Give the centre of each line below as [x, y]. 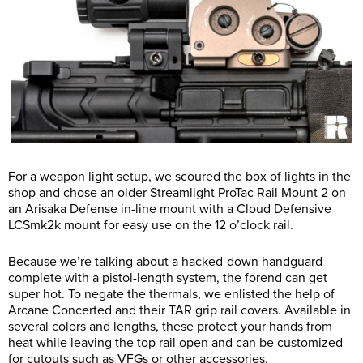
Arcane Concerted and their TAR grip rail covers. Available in [179, 311]
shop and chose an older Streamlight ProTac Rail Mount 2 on [177, 193]
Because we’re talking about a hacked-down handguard [165, 262]
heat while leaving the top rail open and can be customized [175, 343]
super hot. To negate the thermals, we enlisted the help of [171, 295]
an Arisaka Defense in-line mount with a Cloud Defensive [170, 209]
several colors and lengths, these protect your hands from [170, 327]
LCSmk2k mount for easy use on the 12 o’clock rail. [151, 226]
